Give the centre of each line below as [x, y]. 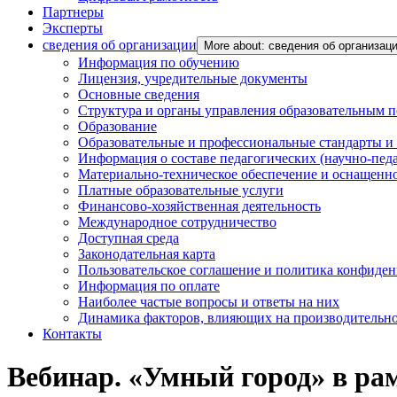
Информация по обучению [159, 62]
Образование [117, 126]
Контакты [72, 334]
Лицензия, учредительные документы [193, 78]
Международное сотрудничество [177, 222]
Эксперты [73, 28]
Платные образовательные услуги [181, 190]
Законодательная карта [147, 254]
